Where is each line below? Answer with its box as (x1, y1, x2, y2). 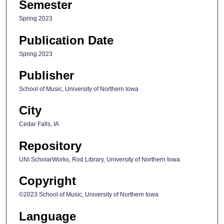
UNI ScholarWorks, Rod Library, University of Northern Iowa (19, 155, 180, 163)
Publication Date (19, 33, 113, 47)
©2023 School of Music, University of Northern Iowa (19, 191, 158, 198)
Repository (19, 138, 81, 152)
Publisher (19, 68, 74, 82)
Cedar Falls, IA (19, 120, 59, 128)
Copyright (19, 174, 76, 188)
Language (19, 209, 76, 223)
